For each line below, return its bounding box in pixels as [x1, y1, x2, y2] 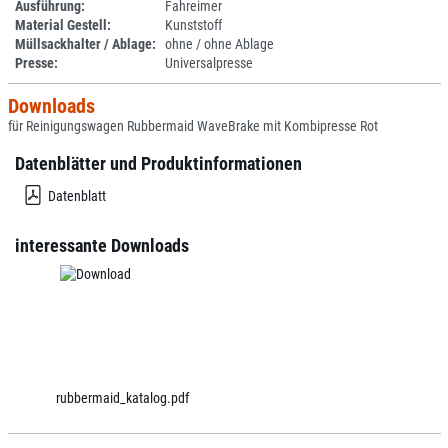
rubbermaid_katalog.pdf [55, 390, 189, 406]
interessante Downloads [15, 236, 189, 256]
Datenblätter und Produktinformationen [15, 154, 302, 174]
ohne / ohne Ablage [165, 36, 274, 52]
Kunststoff [165, 17, 222, 33]
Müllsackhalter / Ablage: [15, 36, 156, 52]
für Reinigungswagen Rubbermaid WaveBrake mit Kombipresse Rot [7, 118, 378, 134]
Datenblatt [47, 188, 106, 204]
